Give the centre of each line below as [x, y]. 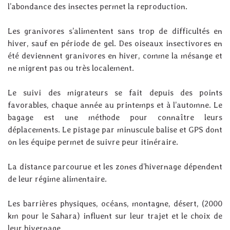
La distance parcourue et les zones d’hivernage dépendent [115, 167]
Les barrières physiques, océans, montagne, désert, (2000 [115, 204]
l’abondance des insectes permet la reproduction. [98, 7]
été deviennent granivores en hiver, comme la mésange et [115, 56]
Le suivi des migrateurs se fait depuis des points [115, 93]
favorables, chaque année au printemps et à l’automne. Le [115, 105]
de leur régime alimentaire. [57, 179]
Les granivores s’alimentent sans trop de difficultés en [115, 31]
